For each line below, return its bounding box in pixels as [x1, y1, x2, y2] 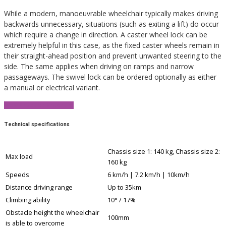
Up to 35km [107, 183, 141, 192]
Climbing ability [6, 195, 50, 205]
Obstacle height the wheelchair [6, 208, 99, 217]
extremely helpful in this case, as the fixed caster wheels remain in [4, 40, 219, 50]
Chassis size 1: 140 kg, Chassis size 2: [107, 147, 220, 156]
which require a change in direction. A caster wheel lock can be [4, 29, 207, 39]
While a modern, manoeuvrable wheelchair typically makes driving [4, 8, 218, 18]
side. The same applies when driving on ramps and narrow [4, 61, 194, 71]
